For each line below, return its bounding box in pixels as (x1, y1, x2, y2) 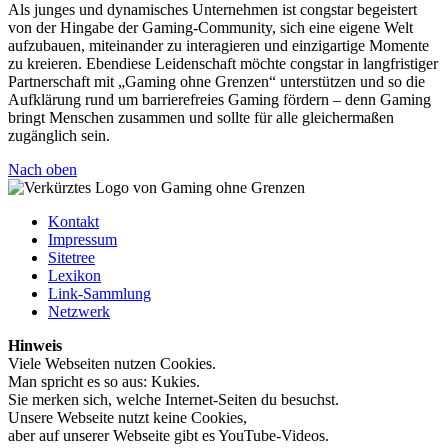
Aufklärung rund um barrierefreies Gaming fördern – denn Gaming (8, 91, 431, 109)
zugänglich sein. (8, 127, 110, 145)
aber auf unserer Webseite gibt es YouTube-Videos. (8, 427, 329, 445)
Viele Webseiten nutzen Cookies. (8, 355, 216, 373)
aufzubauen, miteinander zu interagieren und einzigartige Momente (8, 37, 429, 55)
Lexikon (48, 267, 101, 285)
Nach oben (8, 161, 77, 179)
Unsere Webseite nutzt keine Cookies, (8, 409, 247, 427)
